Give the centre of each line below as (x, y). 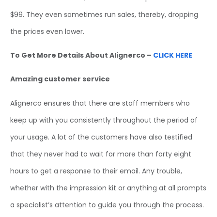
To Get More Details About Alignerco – (82, 55)
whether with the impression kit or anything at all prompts (108, 188)
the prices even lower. (47, 31)
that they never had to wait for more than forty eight (101, 154)
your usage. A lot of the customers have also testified (101, 137)
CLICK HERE (173, 55)
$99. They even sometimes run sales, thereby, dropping (104, 14)
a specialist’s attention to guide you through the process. (107, 205)
